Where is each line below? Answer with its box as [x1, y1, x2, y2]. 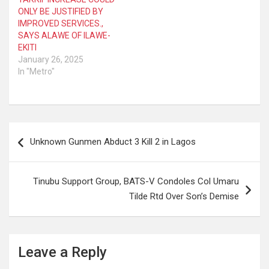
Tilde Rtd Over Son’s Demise [129, 190, 239, 202]
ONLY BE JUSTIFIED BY [18, 6, 103, 16]
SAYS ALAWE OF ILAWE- [18, 30, 110, 40]
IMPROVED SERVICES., [18, 18, 103, 28]
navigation [8, 141, 79, 159]
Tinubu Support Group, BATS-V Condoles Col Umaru [33, 175, 239, 187]
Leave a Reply [18, 243, 107, 261]
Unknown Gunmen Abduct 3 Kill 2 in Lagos [30, 136, 196, 147]
